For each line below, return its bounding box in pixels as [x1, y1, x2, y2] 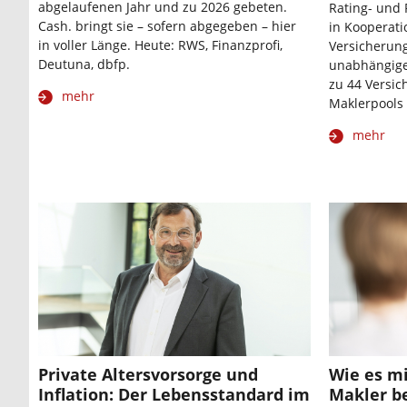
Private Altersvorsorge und [38, 362, 258, 385]
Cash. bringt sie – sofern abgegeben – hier [38, 17, 296, 35]
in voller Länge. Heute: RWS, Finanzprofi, [38, 36, 283, 55]
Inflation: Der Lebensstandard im [38, 382, 310, 405]
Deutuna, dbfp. [38, 55, 130, 74]
